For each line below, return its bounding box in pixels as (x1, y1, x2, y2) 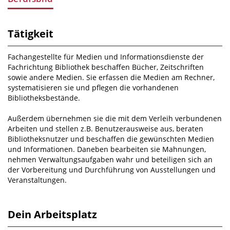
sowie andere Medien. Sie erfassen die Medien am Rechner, (8, 72, 215, 83)
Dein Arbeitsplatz (8, 207, 97, 222)
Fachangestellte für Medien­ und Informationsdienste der (8, 52, 204, 62)
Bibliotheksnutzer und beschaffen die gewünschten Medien (8, 134, 214, 144)
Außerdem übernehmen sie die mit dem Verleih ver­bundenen (8, 113, 222, 124)
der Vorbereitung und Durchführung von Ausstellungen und (8, 165, 216, 175)
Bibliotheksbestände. (8, 93, 80, 103)
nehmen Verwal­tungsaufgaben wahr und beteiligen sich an (8, 155, 213, 165)
